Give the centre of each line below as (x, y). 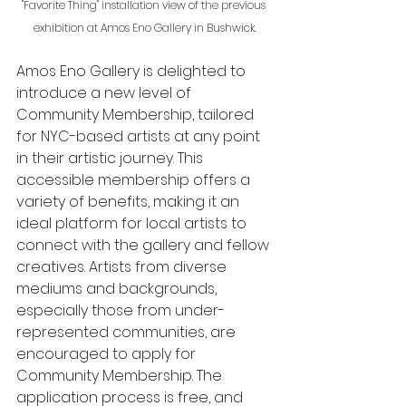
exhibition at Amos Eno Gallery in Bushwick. (145, 27)
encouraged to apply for (108, 353)
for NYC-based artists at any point (140, 136)
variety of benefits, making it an (130, 201)
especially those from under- (121, 310)
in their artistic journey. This (111, 158)
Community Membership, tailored (137, 114)
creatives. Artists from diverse (123, 266)
